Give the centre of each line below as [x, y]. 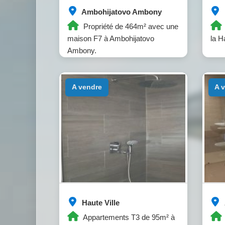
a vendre [89, 87]
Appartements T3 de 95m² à [128, 217]
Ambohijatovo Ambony [121, 12]
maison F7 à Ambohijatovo [111, 38]
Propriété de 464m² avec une [130, 26]
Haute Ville [100, 203]
